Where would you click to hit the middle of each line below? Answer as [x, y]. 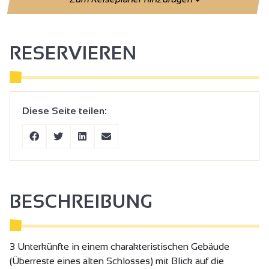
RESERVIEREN [73, 53]
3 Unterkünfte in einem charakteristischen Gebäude [119, 246]
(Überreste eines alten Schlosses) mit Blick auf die [117, 261]
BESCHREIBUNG [81, 201]
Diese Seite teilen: [65, 110]
